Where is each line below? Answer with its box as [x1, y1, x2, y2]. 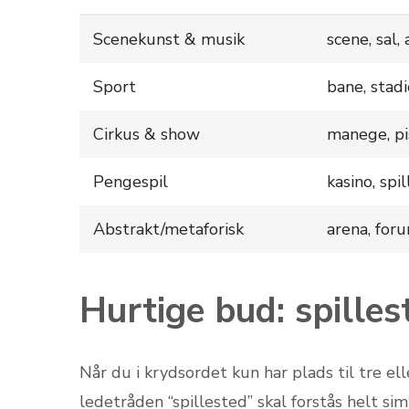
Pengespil [93, 170, 168, 193]
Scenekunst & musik [93, 27, 245, 50]
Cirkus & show [93, 122, 200, 145]
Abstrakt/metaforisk [93, 217, 244, 240]
